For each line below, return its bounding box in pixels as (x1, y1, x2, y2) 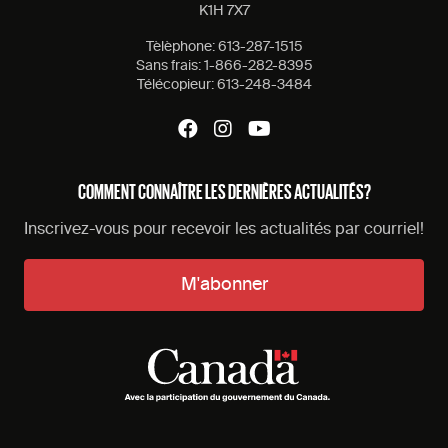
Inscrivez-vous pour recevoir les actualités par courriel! (24, 222, 424, 239)
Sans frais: (135, 59, 204, 74)
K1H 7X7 (198, 4, 250, 19)
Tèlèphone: (145, 40, 218, 55)
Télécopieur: (136, 78, 217, 93)
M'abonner (180, 276, 268, 295)
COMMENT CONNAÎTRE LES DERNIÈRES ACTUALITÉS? (77, 180, 371, 202)
